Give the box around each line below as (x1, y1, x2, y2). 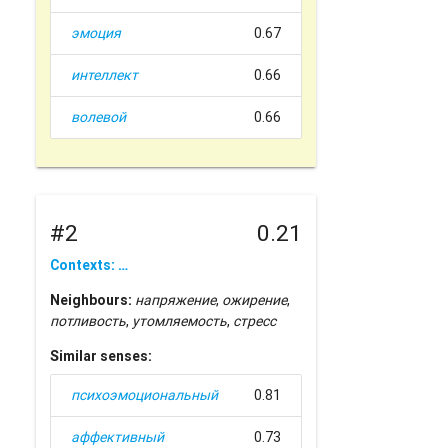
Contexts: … (50, 255, 129, 274)
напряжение (135, 290, 217, 309)
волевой (71, 108, 127, 127)
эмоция (71, 24, 122, 43)
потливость (50, 311, 127, 330)
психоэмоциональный (71, 385, 219, 404)
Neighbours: (50, 290, 133, 309)
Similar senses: (50, 346, 153, 365)
